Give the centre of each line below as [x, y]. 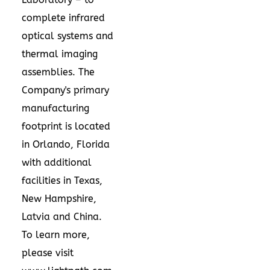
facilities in [48, 180]
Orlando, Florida [71, 144]
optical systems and [67, 36]
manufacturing [55, 108]
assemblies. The [58, 72]
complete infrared [63, 17]
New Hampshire [58, 198]
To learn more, [56, 234]
